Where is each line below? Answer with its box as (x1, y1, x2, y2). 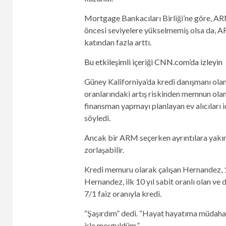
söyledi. (84, 113, 110, 123)
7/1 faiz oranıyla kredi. (84, 189, 161, 199)
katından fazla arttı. (84, 37, 151, 47)
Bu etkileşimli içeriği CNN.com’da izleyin (84, 57, 222, 67)
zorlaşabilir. (84, 145, 124, 155)
